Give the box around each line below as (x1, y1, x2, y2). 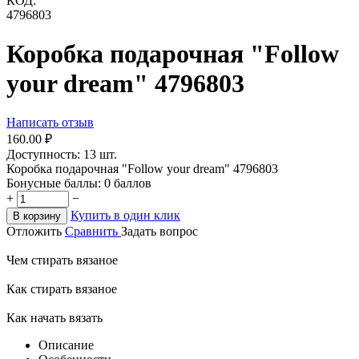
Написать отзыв (6, 115, 94, 130)
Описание (38, 338, 94, 353)
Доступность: (6, 147, 80, 162)
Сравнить (65, 224, 121, 239)
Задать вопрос (121, 224, 198, 239)
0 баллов (104, 176, 151, 191)
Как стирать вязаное (6, 282, 117, 296)
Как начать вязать (6, 311, 103, 325)
